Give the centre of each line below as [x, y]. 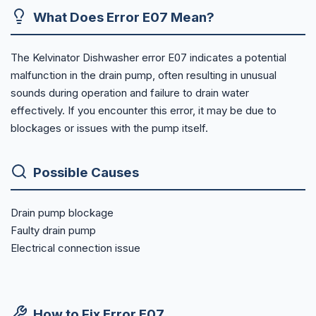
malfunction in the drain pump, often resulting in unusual [144, 75]
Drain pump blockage [62, 213]
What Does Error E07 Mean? [124, 17]
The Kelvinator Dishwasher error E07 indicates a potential [148, 57]
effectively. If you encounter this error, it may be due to [144, 110]
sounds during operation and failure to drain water [130, 92]
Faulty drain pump [53, 230]
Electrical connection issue [75, 248]
